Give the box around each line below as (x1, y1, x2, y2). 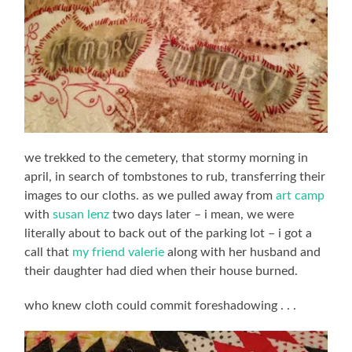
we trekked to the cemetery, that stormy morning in (24, 151, 309, 164)
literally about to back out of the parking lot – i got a (24, 226, 313, 240)
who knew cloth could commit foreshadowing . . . (24, 299, 297, 312)
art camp (276, 189, 325, 202)
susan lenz (53, 207, 110, 221)
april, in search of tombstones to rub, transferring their (24, 170, 326, 183)
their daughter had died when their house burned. (24, 264, 299, 277)
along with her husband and (164, 245, 321, 258)
